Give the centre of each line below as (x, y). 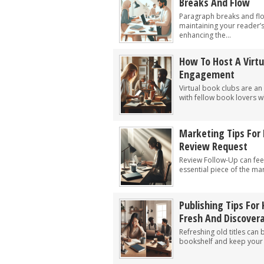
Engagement (207, 74)
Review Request (213, 146)
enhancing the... (205, 35)
